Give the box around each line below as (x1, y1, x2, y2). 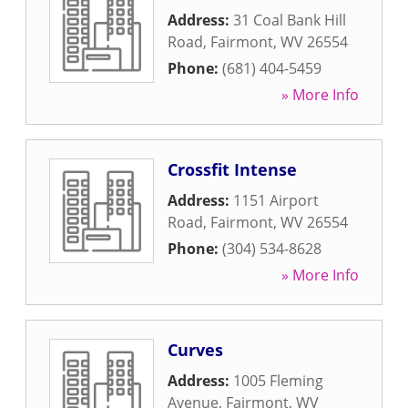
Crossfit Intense (168, 158, 297, 180)
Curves (168, 339, 223, 361)
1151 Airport (233, 190, 319, 210)
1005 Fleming (233, 371, 323, 391)
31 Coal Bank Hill (233, 10, 346, 30)
